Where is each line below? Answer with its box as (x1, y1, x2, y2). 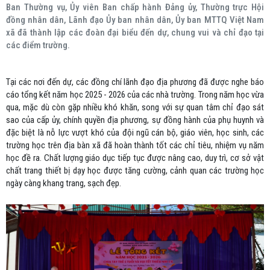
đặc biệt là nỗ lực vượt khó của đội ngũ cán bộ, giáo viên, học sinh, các (6, 127, 264, 138)
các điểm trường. (6, 40, 70, 51)
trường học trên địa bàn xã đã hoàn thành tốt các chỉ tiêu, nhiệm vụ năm (6, 140, 264, 151)
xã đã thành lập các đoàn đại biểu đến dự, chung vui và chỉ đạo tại (6, 27, 264, 38)
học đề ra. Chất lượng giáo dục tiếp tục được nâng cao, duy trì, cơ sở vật (6, 152, 264, 163)
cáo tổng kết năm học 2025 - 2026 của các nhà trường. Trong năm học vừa (6, 89, 264, 100)
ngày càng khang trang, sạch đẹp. (6, 178, 121, 189)
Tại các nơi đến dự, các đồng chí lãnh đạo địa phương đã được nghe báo (6, 77, 264, 87)
